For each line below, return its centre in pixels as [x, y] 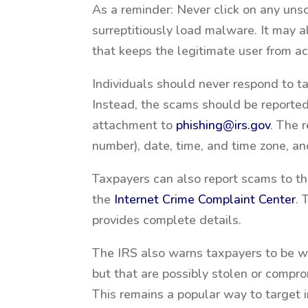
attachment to [134, 125]
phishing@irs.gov [223, 125]
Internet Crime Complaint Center [205, 199]
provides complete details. [167, 220]
